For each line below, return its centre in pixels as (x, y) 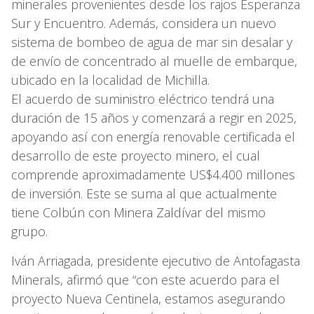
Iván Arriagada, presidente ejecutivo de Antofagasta (156, 261)
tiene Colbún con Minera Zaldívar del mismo (138, 213)
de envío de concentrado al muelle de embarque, (154, 61)
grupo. (29, 232)
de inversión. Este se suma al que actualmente (144, 194)
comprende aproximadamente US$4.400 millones (153, 175)
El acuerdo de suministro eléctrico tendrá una (143, 99)
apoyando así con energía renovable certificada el (153, 137)
